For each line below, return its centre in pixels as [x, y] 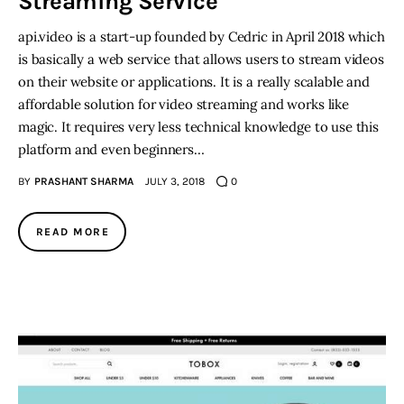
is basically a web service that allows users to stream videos [201, 59]
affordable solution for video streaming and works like [184, 104]
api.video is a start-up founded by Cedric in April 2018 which [202, 36]
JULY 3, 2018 [174, 181]
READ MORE [73, 231]
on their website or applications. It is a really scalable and [194, 81]
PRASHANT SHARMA [83, 181]
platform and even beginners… [111, 149]
